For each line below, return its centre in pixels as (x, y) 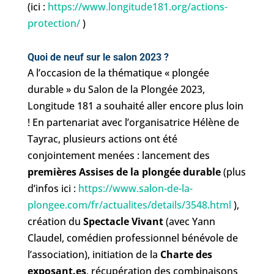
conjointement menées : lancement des (118, 155)
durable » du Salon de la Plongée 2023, (116, 89)
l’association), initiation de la (94, 254)
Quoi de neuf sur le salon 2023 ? (98, 57)
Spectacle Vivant (124, 221)
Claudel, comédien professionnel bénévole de (132, 238)
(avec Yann (190, 221)
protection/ (54, 23)
